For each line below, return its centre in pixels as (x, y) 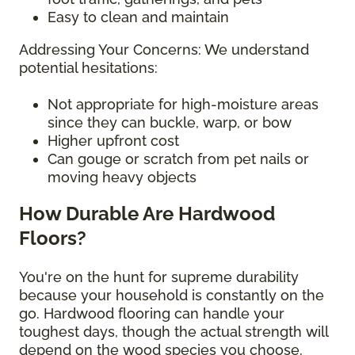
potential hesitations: (88, 68)
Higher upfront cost (113, 141)
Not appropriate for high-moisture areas (183, 105)
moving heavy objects (122, 177)
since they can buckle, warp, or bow (170, 123)
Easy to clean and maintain (138, 17)
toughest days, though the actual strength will (174, 332)
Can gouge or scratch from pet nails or (178, 159)
